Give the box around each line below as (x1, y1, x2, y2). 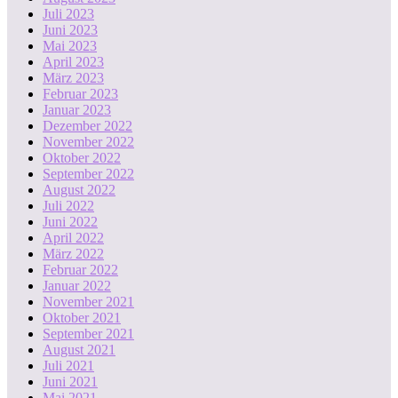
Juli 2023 (43, 6, 94, 22)
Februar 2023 (43, 86, 118, 102)
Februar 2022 (43, 262, 118, 278)
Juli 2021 (43, 358, 94, 374)
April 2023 (43, 54, 104, 70)
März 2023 (43, 70, 104, 86)
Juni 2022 (43, 214, 98, 230)
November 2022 (43, 134, 134, 150)
